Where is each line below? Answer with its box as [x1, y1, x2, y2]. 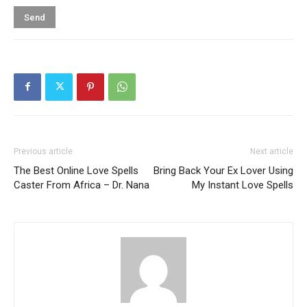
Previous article [14, 146, 73, 156]
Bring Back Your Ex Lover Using [153, 164, 293, 177]
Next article [250, 146, 293, 156]
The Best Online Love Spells [14, 164, 138, 177]
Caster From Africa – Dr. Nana [14, 178, 149, 191]
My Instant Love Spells [192, 178, 293, 191]
